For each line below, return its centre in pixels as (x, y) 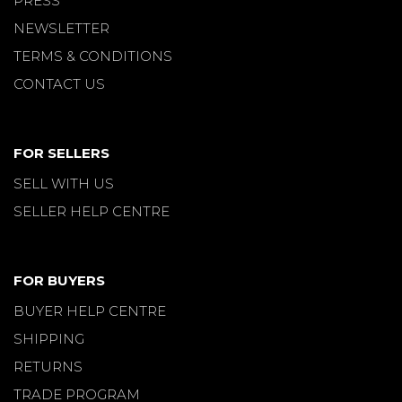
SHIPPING (49, 339)
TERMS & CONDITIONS (93, 56)
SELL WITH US (64, 184)
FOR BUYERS (59, 281)
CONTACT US (59, 83)
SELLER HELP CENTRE (92, 212)
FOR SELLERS (61, 153)
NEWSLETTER (61, 28)
